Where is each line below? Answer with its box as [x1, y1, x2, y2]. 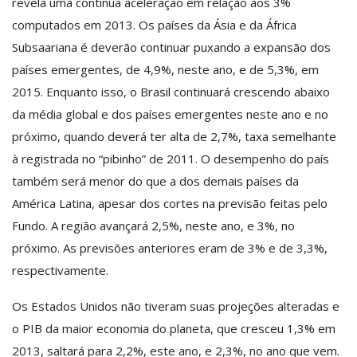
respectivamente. [12, 261, 108, 278]
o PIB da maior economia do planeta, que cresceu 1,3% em [12, 320, 335, 336]
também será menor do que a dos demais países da [12, 172, 299, 189]
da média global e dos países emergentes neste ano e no [12, 105, 328, 122]
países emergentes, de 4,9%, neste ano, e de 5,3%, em [12, 61, 319, 77]
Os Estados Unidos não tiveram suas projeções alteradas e [12, 297, 339, 314]
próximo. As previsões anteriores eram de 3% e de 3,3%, [12, 239, 328, 256]
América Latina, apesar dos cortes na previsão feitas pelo [12, 194, 328, 211]
